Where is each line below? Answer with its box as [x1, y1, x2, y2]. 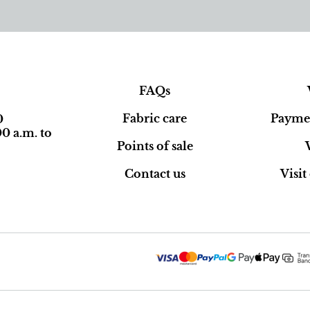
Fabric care [122, 111, 188, 125]
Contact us [124, 166, 185, 181]
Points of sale [116, 138, 193, 153]
